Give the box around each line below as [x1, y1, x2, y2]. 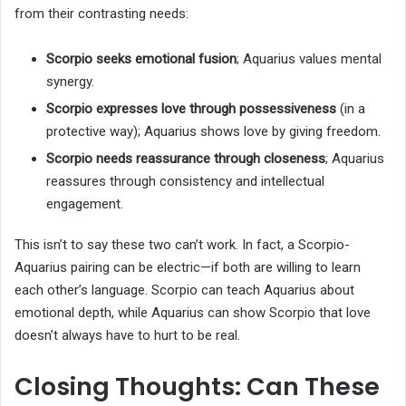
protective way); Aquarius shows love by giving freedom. [46, 123, 381, 140]
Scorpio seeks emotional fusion [46, 51, 237, 68]
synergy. [46, 73, 94, 91]
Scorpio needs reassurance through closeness [46, 150, 325, 168]
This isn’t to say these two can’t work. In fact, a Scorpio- [14, 237, 350, 254]
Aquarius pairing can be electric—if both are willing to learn [14, 259, 361, 276]
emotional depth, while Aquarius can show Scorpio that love [14, 304, 371, 322]
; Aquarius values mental [237, 51, 382, 68]
